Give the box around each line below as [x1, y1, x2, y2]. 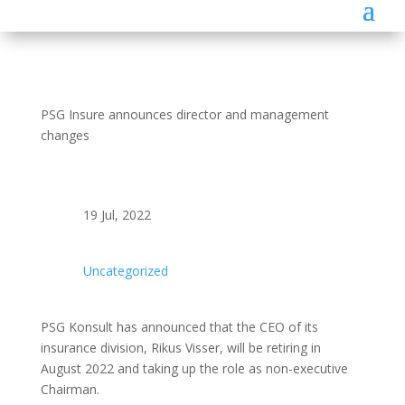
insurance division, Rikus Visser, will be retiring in [40, 338, 321, 356]
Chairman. [40, 380, 99, 398]
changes [40, 126, 89, 144]
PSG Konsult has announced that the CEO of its [40, 317, 318, 335]
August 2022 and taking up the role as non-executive [40, 359, 348, 377]
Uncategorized [82, 261, 168, 279]
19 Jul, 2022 [82, 205, 151, 223]
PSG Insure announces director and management [40, 105, 329, 123]
